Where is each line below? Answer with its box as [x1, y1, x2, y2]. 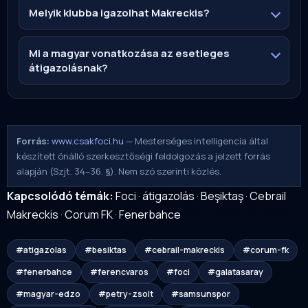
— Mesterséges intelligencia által [124, 135, 269, 148]
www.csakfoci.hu [52, 135, 124, 148]
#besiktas [85, 244, 126, 256]
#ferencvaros [90, 266, 148, 278]
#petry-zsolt [98, 288, 153, 300]
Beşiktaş [201, 188, 243, 204]
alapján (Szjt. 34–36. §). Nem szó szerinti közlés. [16, 165, 222, 178]
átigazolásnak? [29, 60, 108, 75]
